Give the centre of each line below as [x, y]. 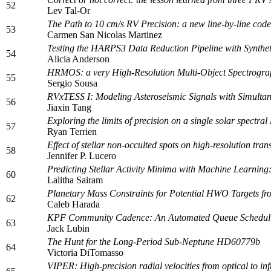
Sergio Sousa [72, 83]
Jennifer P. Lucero [82, 155]
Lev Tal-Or [69, 10]
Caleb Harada [73, 204]
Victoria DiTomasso [85, 252]
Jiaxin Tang [69, 107]
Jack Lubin [68, 228]
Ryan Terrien [72, 131]
